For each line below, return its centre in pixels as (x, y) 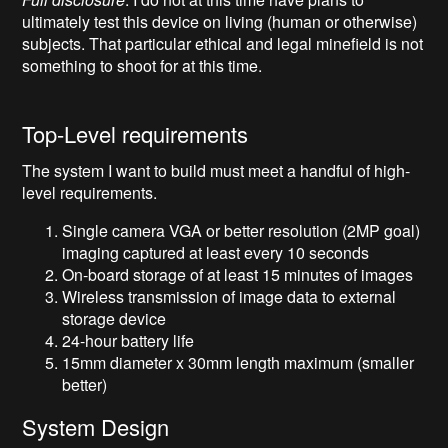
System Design (96, 427)
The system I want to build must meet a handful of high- (216, 171)
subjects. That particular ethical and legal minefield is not (223, 44)
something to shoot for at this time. (142, 66)
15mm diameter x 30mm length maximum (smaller (238, 363)
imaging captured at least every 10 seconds (216, 253)
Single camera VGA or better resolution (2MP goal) (241, 231)
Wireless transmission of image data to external (229, 297)
